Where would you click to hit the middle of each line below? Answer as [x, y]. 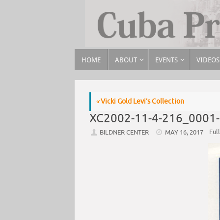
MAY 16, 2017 [184, 133]
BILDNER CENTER [124, 133]
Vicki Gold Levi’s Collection [142, 102]
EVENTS [167, 60]
